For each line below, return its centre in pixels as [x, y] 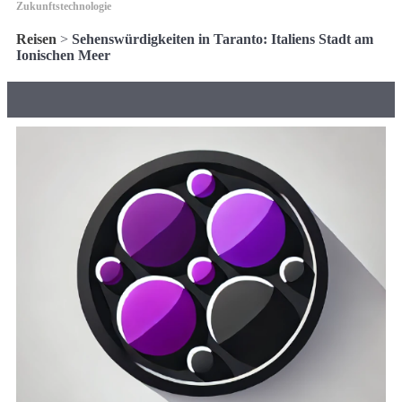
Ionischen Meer [63, 55]
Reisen [36, 39]
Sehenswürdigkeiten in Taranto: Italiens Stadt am [223, 39]
